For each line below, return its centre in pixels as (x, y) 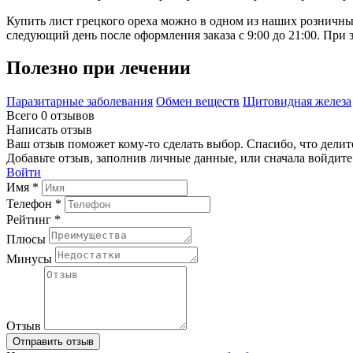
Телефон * (34, 204)
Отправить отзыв (53, 342)
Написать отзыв (49, 130)
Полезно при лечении (98, 68)
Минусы (29, 259)
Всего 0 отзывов (50, 116)
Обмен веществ (198, 102)
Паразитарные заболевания (80, 102)
